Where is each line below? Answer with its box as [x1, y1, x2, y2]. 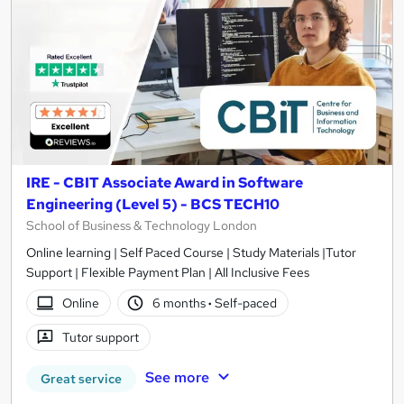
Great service [41, 371, 122, 388]
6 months [152, 294, 209, 311]
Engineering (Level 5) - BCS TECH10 [26, 195, 280, 215]
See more [144, 368, 209, 388]
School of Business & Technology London [26, 217, 257, 234]
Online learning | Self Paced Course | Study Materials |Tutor [26, 244, 356, 262]
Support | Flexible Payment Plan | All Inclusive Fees [26, 264, 309, 281]
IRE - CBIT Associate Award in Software [26, 173, 303, 193]
